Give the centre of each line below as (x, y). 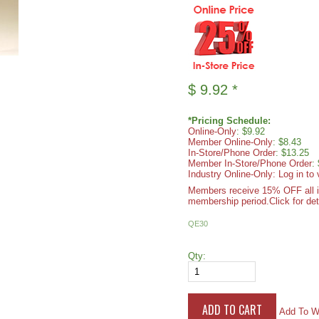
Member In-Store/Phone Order (250, 163)
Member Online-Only (230, 142)
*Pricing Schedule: (229, 121)
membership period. (229, 201)
